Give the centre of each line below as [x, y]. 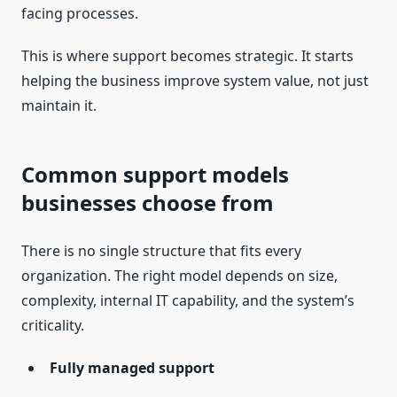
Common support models [155, 175]
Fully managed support [132, 368]
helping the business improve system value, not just [195, 81]
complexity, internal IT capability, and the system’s [188, 301]
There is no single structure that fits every [161, 251]
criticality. [53, 326]
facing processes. [80, 14]
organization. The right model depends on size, [179, 276]
